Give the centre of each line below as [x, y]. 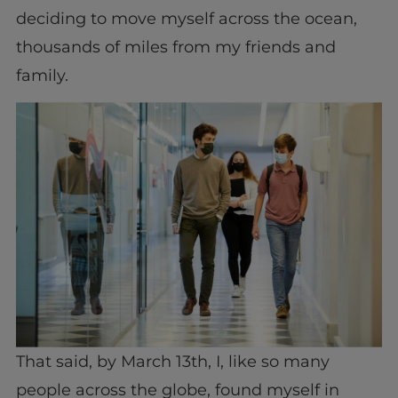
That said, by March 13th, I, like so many [172, 362]
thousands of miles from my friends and [175, 47]
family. [42, 75]
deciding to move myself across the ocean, [186, 18]
